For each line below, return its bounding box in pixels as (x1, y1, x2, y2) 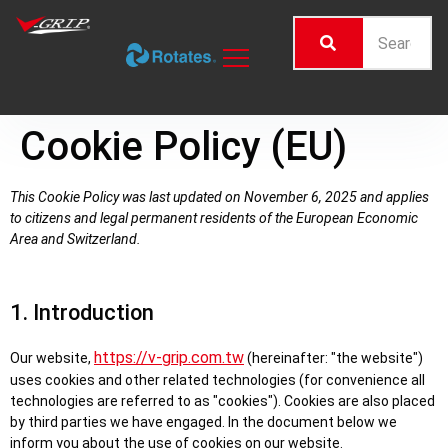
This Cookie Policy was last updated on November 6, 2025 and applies (10, 189, 429, 205)
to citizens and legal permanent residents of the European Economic (10, 210, 418, 226)
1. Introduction (10, 300, 154, 325)
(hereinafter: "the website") (244, 350, 423, 366)
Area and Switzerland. (10, 231, 141, 247)
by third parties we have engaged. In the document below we (10, 414, 397, 430)
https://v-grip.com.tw (94, 348, 244, 367)
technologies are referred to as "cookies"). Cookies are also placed (10, 393, 435, 409)
